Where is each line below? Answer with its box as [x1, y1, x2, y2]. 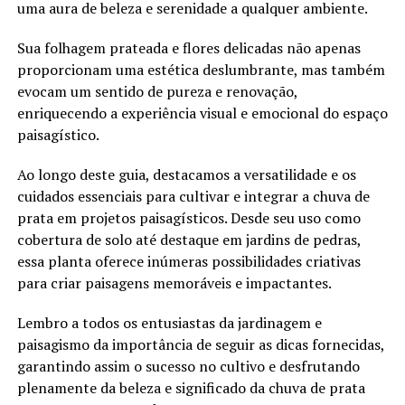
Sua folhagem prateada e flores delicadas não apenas [16, 38, 361, 59]
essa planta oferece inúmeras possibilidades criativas [16, 251, 361, 272]
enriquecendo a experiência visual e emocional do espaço [16, 103, 388, 124]
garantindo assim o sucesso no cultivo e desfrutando [16, 356, 360, 377]
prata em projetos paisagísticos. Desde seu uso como [16, 208, 361, 229]
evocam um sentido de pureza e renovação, [16, 81, 297, 102]
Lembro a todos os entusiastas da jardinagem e [16, 313, 322, 334]
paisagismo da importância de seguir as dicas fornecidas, [16, 334, 384, 355]
